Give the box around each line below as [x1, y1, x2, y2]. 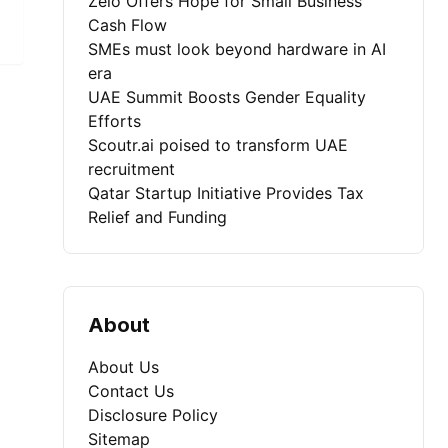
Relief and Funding [88, 207, 228, 227]
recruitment [88, 159, 176, 179]
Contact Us [88, 381, 175, 401]
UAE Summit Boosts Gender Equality [88, 87, 367, 107]
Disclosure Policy [88, 405, 219, 425]
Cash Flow [88, 15, 168, 35]
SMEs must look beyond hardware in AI [88, 39, 387, 59]
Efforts [88, 111, 142, 131]
